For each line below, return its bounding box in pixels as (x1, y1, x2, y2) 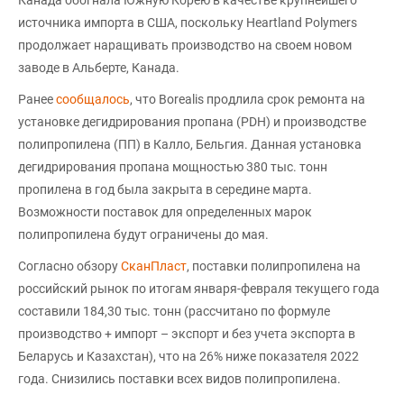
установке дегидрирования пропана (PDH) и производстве (18, 114, 366, 129)
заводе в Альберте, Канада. (18, 60, 179, 75)
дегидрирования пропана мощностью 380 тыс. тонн (18, 159, 327, 174)
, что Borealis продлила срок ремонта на (130, 91, 365, 106)
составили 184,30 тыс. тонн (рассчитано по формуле (18, 303, 330, 318)
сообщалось (56, 91, 130, 106)
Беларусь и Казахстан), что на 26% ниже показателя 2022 (18, 348, 359, 363)
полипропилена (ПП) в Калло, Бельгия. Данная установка (18, 136, 362, 151)
